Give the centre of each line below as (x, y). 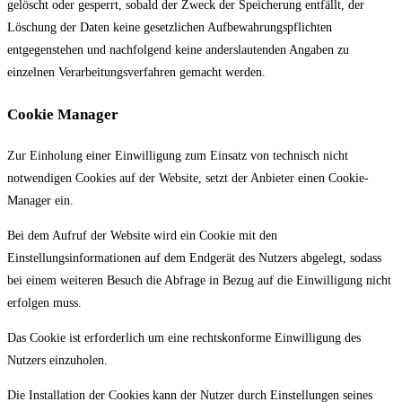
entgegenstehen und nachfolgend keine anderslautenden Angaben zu (178, 50)
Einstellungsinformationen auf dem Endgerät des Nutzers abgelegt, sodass (194, 258)
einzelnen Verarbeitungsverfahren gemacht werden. (136, 73)
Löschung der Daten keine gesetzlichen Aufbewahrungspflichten (170, 28)
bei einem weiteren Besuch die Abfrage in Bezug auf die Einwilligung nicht (199, 281)
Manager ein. (40, 201)
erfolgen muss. (44, 303)
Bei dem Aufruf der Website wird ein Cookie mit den (142, 236)
